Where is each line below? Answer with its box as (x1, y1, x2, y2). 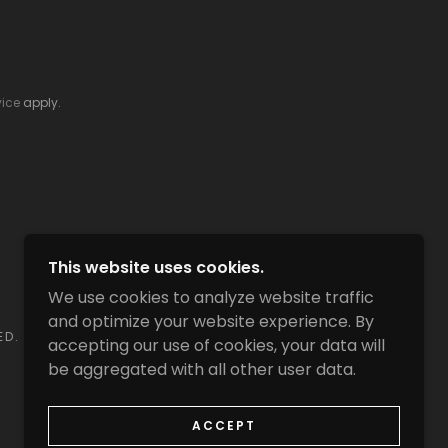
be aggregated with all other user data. (48, 358, 356, 381)
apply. (19, 94, 61, 111)
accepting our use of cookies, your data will (48, 334, 385, 357)
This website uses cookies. (48, 256, 264, 279)
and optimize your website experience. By (48, 310, 374, 333)
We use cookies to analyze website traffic (48, 286, 374, 309)
